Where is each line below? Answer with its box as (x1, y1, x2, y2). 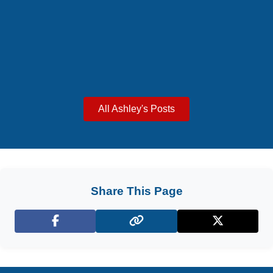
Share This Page (90, 184, 183, 197)
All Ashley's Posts (98, 103, 175, 114)
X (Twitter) (216, 222, 261, 233)
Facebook (54, 222, 98, 233)
